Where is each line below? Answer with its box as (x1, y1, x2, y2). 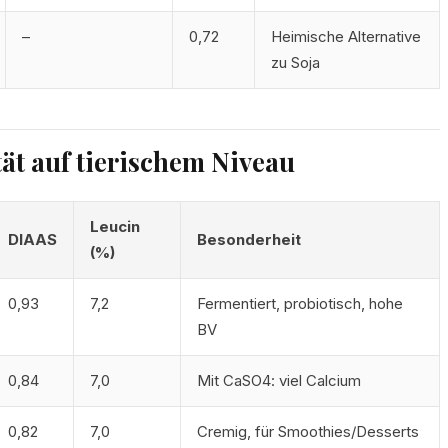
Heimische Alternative (271, 27, 421, 46)
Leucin (90, 217, 140, 236)
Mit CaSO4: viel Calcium (197, 371, 361, 390)
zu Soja (271, 53, 320, 72)
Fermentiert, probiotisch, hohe (197, 294, 403, 313)
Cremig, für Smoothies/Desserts (197, 422, 419, 441)
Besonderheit (197, 230, 301, 249)
